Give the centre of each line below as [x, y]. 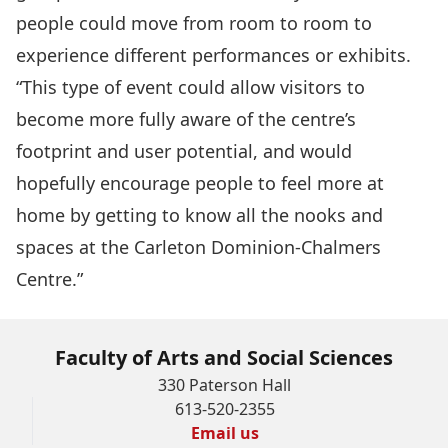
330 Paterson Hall [224, 384]
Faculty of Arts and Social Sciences [224, 357]
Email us [224, 432]
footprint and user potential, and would [184, 150]
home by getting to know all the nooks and [199, 214]
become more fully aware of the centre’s [186, 118]
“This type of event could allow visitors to [190, 86]
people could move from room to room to [194, 22]
